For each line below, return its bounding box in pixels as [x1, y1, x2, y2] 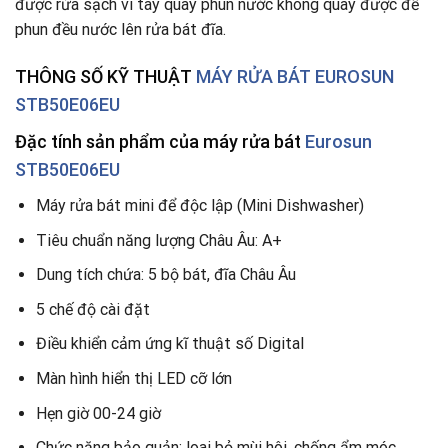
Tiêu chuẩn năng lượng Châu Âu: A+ [35, 230, 282, 250]
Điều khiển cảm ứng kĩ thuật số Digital [35, 334, 304, 354]
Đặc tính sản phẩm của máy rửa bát [15, 130, 301, 152]
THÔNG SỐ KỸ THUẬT [15, 65, 196, 87]
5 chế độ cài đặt [35, 299, 154, 319]
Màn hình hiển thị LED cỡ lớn [35, 368, 232, 388]
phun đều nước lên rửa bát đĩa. [15, 20, 226, 40]
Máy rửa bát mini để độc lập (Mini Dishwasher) [35, 195, 364, 215]
